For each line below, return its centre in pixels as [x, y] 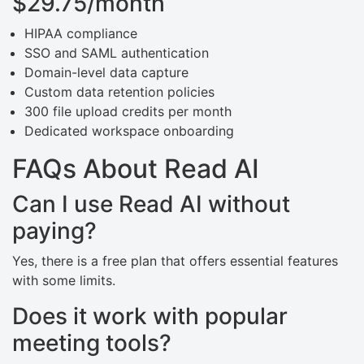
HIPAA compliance [81, 34]
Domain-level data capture [106, 73]
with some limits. [64, 281]
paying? [54, 231]
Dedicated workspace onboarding [129, 131]
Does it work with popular [150, 316]
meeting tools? [92, 343]
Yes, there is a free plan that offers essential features [175, 261]
